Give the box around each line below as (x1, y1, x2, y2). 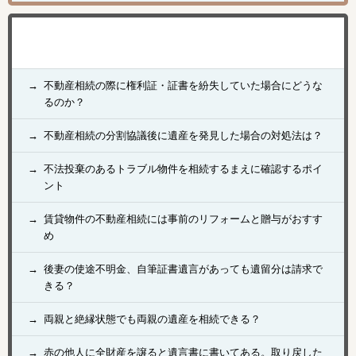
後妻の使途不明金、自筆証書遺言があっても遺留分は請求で (44, 262, 323, 275)
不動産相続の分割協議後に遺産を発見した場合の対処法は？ (44, 129, 323, 141)
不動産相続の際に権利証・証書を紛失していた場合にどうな (44, 79, 323, 91)
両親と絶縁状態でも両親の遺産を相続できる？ (44, 312, 261, 325)
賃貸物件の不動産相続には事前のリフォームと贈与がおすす (44, 212, 323, 225)
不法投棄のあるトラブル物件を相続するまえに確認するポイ (44, 162, 323, 175)
